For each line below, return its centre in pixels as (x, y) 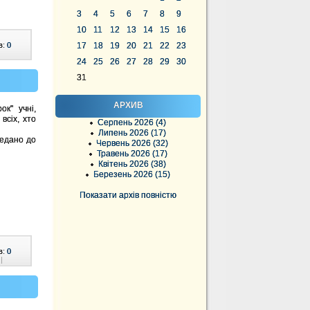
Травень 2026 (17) (132, 154)
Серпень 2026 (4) (132, 122)
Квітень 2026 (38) (132, 164)
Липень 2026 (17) (132, 133)
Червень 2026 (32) (132, 143)
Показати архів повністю (128, 195)
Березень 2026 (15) (132, 174)
